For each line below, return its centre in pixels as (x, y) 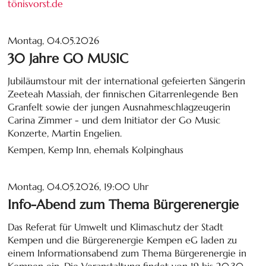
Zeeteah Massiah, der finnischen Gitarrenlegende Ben (123, 94)
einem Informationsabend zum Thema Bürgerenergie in (127, 253)
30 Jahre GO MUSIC (68, 58)
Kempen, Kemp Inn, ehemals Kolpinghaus (96, 149)
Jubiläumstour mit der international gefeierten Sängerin (127, 80)
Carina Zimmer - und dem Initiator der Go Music (114, 120)
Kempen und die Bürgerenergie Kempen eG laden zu (123, 240)
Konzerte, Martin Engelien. (65, 133)
